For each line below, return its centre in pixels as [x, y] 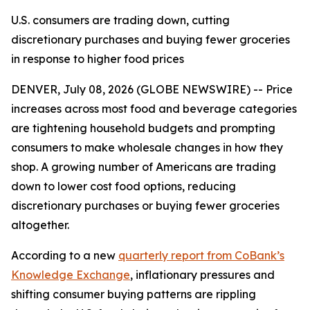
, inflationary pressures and [202, 275]
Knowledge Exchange [71, 275]
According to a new [65, 255]
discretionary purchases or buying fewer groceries [145, 206]
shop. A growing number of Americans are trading [144, 167]
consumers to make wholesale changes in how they [147, 147]
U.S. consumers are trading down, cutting [120, 20]
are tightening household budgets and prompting [143, 128]
